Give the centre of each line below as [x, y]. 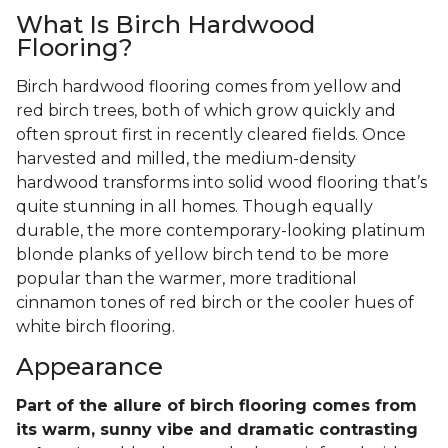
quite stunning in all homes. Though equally [194, 207]
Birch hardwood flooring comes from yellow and [209, 87]
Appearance [89, 367]
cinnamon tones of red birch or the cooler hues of [215, 303]
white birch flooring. [95, 327]
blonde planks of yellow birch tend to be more [202, 255]
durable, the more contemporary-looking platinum [220, 231]
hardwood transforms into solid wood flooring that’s [221, 183]
